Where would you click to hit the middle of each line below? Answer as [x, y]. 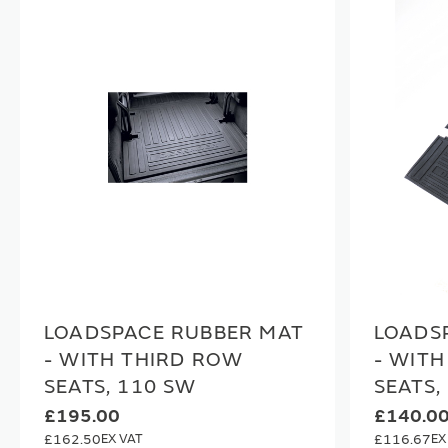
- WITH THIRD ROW [144, 359]
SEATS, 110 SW [120, 386]
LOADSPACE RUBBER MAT [174, 332]
